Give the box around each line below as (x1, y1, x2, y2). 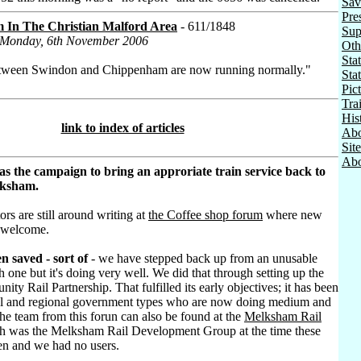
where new (263, 208, 322, 222)
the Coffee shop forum (148, 208, 263, 222)
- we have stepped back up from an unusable (88, 251, 317, 265)
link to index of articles (60, 121, 185, 135)
